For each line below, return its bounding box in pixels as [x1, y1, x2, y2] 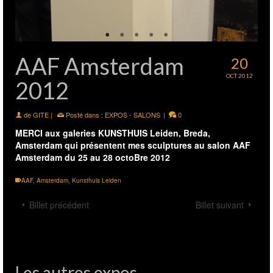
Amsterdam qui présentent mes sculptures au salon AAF [15, 138, 250, 151]
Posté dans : [64, 109, 105, 119]
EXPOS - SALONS [105, 109, 160, 119]
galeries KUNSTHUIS [63, 126, 147, 139]
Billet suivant [196, 198, 244, 211]
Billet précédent [29, 198, 89, 211]
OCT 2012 [226, 71, 253, 79]
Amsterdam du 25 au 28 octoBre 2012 [15, 151, 170, 163]
